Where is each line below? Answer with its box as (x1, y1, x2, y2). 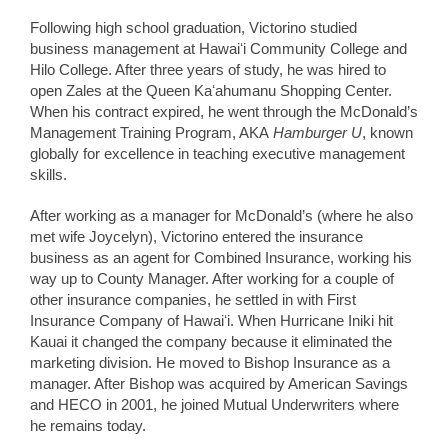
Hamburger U (273, 123, 362, 141)
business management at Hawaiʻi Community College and (30, 39, 407, 57)
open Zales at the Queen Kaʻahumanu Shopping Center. (30, 81, 392, 99)
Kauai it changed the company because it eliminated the (30, 332, 392, 350)
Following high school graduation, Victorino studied (30, 18, 357, 36)
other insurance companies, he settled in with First (30, 290, 356, 308)
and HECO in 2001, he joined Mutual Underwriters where (30, 395, 399, 413)
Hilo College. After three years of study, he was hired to (30, 60, 386, 78)
